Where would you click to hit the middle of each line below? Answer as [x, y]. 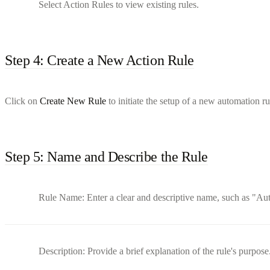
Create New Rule [73, 101]
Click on [22, 101]
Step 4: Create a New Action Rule [99, 60]
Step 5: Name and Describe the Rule [106, 156]
